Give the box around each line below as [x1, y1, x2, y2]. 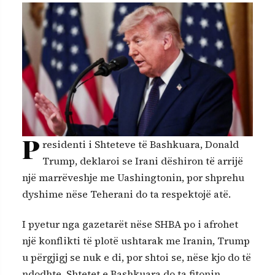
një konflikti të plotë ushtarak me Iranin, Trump [22, 234, 250, 248]
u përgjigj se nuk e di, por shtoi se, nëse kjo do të [22, 250, 251, 265]
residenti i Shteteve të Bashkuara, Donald [42, 137, 239, 151]
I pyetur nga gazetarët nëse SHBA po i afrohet [22, 217, 238, 231]
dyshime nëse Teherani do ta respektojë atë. [22, 187, 231, 201]
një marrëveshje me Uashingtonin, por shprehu [22, 170, 244, 184]
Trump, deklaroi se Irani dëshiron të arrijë [42, 153, 243, 168]
